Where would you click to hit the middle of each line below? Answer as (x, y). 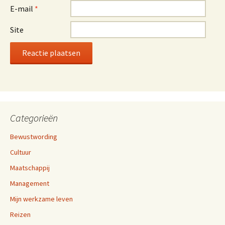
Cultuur (21, 152)
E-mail (22, 9)
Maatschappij (30, 168)
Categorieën (34, 118)
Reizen (20, 215)
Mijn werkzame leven (41, 199)
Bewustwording (34, 137)
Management (30, 184)
